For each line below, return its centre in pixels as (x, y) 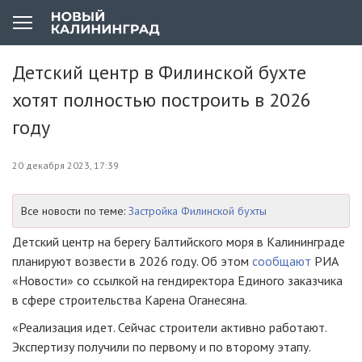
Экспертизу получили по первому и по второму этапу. (161, 347)
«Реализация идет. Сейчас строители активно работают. (169, 327)
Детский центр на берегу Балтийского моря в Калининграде (179, 242)
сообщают (282, 261)
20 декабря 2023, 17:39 (65, 165)
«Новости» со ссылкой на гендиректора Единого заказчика (177, 280)
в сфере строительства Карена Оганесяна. (130, 300)
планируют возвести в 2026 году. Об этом (132, 261)
